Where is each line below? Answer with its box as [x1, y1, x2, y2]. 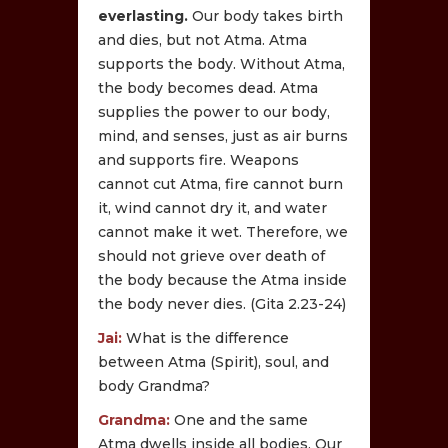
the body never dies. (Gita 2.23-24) [98, 294, 347, 313]
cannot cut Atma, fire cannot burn [98, 174, 344, 193]
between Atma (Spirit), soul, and [98, 352, 330, 371]
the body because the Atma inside [98, 270, 348, 289]
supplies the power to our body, [98, 102, 331, 121]
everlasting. [98, 6, 189, 25]
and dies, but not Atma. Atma [98, 30, 308, 49]
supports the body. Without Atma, [98, 54, 346, 73]
